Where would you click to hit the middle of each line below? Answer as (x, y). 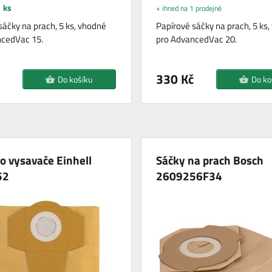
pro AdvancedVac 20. (196, 39)
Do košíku (75, 80)
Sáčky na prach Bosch (209, 160)
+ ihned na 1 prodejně (189, 8)
